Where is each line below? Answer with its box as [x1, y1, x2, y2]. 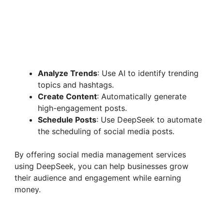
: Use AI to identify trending [97, 68, 199, 78]
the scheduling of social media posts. [38, 126, 174, 136]
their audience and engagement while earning [15, 172, 181, 183]
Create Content [38, 91, 97, 101]
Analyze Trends [38, 68, 97, 78]
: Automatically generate [97, 91, 186, 101]
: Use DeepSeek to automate [96, 114, 202, 124]
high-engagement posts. [38, 103, 127, 113]
